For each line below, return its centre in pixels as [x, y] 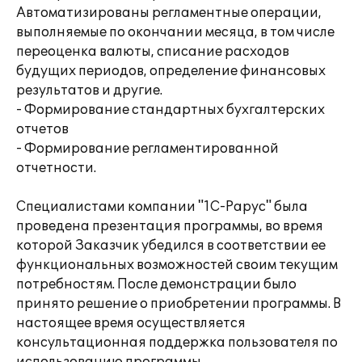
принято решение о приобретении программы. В [179, 304]
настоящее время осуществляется [131, 323]
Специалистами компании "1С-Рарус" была [162, 207]
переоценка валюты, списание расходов [153, 52]
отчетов [42, 129]
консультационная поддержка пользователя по [177, 343]
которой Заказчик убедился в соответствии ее [171, 246]
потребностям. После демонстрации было [156, 284]
